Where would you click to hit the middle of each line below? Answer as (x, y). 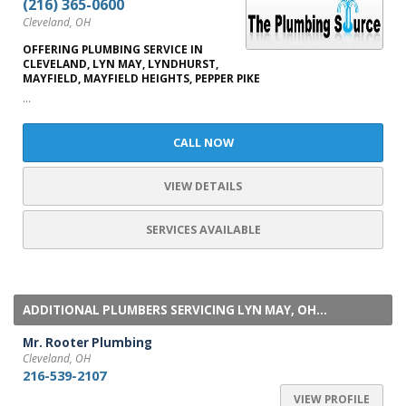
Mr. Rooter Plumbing (87, 343)
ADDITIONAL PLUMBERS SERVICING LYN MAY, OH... (175, 310)
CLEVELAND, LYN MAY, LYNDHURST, (121, 64)
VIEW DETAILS (203, 186)
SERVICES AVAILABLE (203, 230)
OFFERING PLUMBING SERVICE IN (113, 49)
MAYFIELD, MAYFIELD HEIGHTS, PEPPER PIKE (141, 78)
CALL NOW (203, 143)
